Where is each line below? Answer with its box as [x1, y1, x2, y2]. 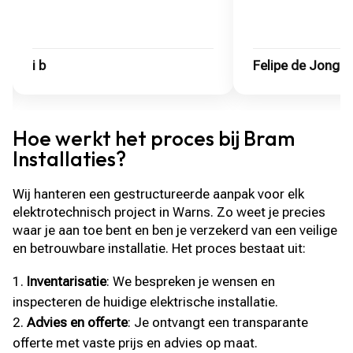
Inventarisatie [27, 273, 107, 289]
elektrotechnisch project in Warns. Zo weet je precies [13, 203, 326, 220]
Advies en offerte [27, 314, 128, 330]
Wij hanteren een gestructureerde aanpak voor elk [13, 185, 305, 202]
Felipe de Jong [253, 57, 340, 73]
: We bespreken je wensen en [106, 273, 276, 289]
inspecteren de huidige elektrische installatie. [13, 293, 279, 310]
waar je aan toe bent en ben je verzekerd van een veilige [13, 221, 338, 238]
